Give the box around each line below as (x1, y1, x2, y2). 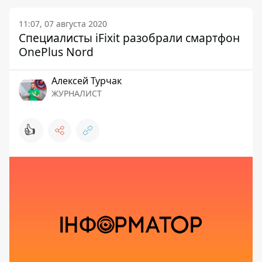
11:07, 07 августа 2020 (19, 18, 107, 29)
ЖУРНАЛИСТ (51, 88, 102, 99)
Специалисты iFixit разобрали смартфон (19, 30, 240, 46)
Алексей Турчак (51, 74, 122, 87)
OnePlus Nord (19, 44, 94, 60)
